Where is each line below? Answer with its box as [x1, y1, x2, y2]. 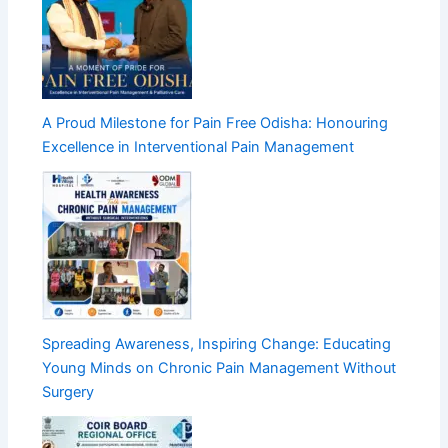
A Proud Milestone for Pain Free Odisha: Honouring [42, 114, 389, 133]
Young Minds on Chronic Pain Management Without [42, 359, 397, 378]
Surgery [42, 383, 95, 402]
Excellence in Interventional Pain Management [42, 138, 355, 157]
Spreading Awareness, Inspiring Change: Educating [42, 335, 392, 354]
